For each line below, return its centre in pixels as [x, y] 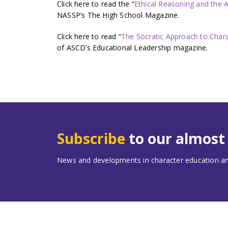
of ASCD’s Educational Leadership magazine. [133, 48]
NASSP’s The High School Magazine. [118, 15]
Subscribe [91, 138]
